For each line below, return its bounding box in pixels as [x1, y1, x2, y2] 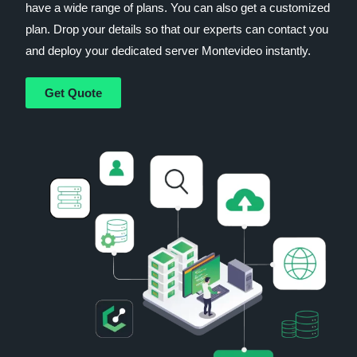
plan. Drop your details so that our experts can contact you [25, 22, 329, 36]
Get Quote [45, 85, 103, 100]
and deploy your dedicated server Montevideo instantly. [25, 43, 312, 57]
